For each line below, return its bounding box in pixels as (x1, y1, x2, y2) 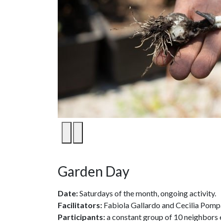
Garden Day (58, 163, 129, 180)
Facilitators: (58, 200, 102, 210)
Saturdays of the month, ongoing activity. (78, 188, 216, 198)
